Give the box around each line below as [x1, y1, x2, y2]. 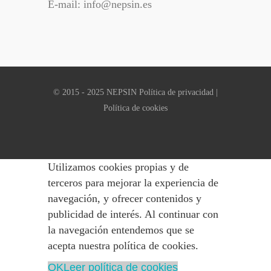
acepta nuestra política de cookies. [48, 240, 198, 252]
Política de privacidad [139, 88, 214, 97]
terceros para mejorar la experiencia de [48, 177, 218, 189]
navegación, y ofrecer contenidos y [48, 192, 201, 204]
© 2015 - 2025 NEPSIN [53, 88, 139, 97]
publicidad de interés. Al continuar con [48, 208, 218, 220]
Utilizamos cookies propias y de [48, 161, 189, 173]
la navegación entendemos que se [48, 224, 194, 236]
